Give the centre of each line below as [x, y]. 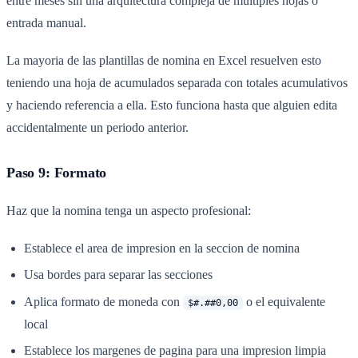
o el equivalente [284, 301]
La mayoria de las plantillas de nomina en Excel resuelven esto [164, 60]
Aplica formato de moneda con [104, 301]
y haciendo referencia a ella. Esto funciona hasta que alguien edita [172, 105]
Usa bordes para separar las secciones [119, 275]
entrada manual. [46, 23]
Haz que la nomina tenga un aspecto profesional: [129, 211]
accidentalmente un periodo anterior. [97, 127]
